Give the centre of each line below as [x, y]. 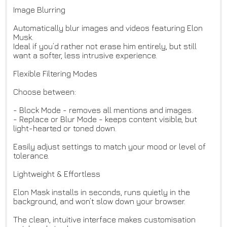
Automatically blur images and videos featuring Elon [108, 28]
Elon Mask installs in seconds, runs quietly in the [102, 192]
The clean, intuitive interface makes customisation [104, 220]
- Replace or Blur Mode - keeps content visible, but [105, 119]
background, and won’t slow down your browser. [99, 201]
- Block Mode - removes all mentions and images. [103, 110]
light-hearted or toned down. [65, 128]
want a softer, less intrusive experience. [85, 55]
